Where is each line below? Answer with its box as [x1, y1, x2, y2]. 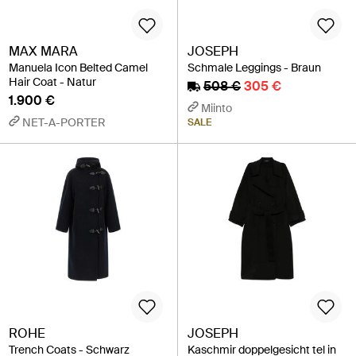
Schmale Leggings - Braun [188, 60, 321, 75]
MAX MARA [9, 43, 78, 60]
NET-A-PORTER [22, 115, 106, 130]
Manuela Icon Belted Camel [9, 60, 148, 75]
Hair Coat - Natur [9, 75, 96, 90]
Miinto [201, 101, 232, 116]
